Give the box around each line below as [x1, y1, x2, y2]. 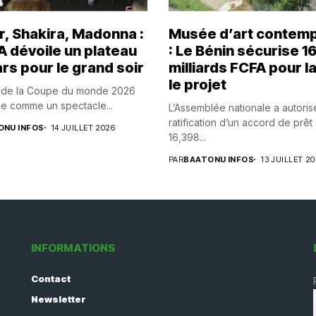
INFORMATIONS [31, 241, 115, 255]
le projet [169, 75, 226, 93]
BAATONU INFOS [183, 154, 255, 164]
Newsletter [31, 293, 86, 305]
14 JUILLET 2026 [51, 122, 116, 133]
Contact [31, 272, 71, 284]
